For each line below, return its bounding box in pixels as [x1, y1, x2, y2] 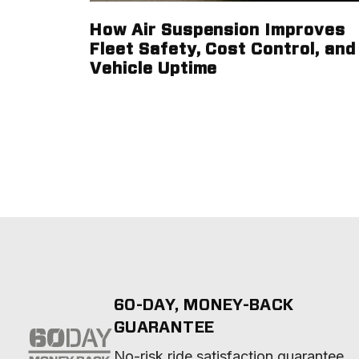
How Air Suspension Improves [90, 22, 345, 38]
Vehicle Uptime [90, 61, 218, 77]
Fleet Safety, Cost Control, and [90, 42, 356, 58]
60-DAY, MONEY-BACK [114, 297, 294, 313]
